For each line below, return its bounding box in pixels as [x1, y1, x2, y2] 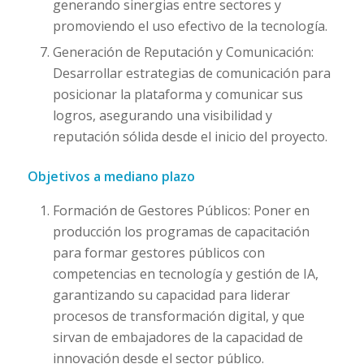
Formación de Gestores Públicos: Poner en [52, 201, 310, 220]
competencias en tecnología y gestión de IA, [52, 265, 318, 284]
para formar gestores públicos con [52, 244, 265, 262]
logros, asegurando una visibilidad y [52, 106, 272, 124]
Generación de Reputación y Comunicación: [52, 42, 314, 61]
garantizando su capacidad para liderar [52, 286, 290, 305]
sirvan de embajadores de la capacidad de [52, 328, 303, 347]
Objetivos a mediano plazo [27, 167, 195, 185]
